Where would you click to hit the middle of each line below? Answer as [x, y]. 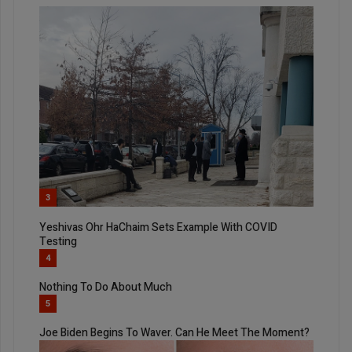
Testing [58, 241]
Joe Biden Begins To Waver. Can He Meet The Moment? [174, 333]
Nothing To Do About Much [106, 287]
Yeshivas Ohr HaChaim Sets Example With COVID [158, 227]
